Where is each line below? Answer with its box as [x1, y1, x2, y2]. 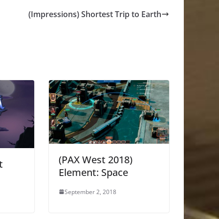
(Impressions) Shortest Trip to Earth [28, 9, 161, 20]
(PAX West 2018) [59, 153, 132, 166]
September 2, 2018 [65, 187, 116, 196]
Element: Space [59, 165, 128, 179]
